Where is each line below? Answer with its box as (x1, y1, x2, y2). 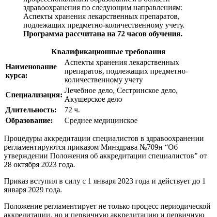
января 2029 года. (4, 186, 62, 194)
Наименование (5, 62, 57, 71)
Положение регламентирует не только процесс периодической (4, 202, 211, 211)
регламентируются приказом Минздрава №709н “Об (4, 143, 178, 152)
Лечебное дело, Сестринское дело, (64, 86, 178, 95)
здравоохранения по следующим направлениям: (23, 3, 183, 12)
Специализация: (5, 91, 62, 99)
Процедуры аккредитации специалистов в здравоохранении (4, 134, 204, 143)
